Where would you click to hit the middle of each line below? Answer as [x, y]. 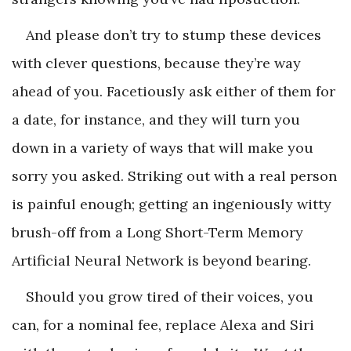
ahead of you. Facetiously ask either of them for [174, 91]
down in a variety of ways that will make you [163, 147]
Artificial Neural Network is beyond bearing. [161, 260]
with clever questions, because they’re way [156, 63]
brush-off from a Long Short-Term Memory [157, 232]
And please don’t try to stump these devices [174, 34]
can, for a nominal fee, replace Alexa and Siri [163, 324]
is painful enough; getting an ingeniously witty [172, 204]
